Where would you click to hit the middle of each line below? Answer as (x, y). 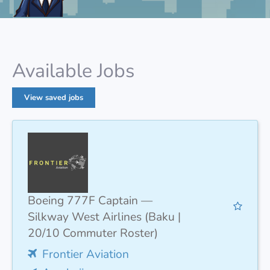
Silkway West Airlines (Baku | (104, 217)
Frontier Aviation (86, 254)
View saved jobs (54, 97)
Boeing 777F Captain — (90, 200)
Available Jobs (73, 71)
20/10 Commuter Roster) (93, 233)
